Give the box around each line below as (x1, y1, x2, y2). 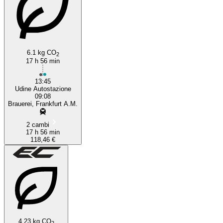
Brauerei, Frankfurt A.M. (8, 100, 78, 108)
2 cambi (26, 120, 49, 128)
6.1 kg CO (26, 48, 56, 56)
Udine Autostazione (14, 85, 71, 93)
